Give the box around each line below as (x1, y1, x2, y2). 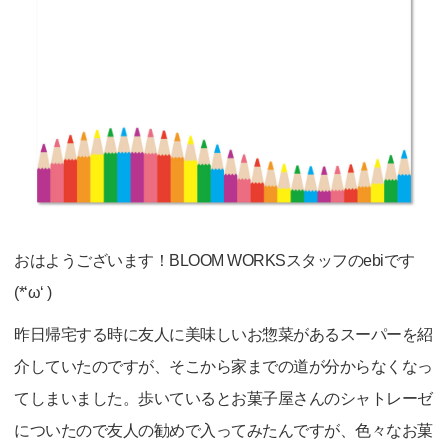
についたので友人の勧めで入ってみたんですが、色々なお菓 (14, 422, 433, 440)
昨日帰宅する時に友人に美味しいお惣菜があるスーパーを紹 (14, 326, 433, 344)
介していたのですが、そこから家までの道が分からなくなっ (14, 358, 433, 376)
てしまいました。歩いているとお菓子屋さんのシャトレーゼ (14, 390, 433, 408)
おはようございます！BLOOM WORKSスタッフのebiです (14, 252, 415, 270)
